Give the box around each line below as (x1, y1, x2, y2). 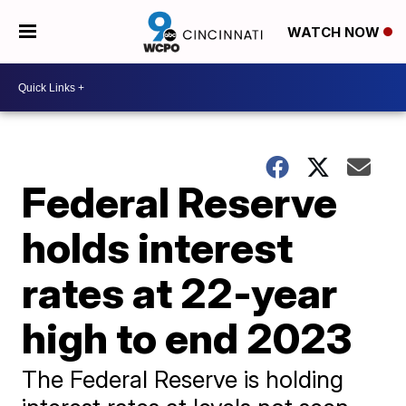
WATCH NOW (286, 24, 383, 42)
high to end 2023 (22, 313, 353, 363)
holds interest (22, 222, 294, 273)
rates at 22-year (22, 267, 338, 318)
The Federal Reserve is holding (22, 365, 344, 393)
